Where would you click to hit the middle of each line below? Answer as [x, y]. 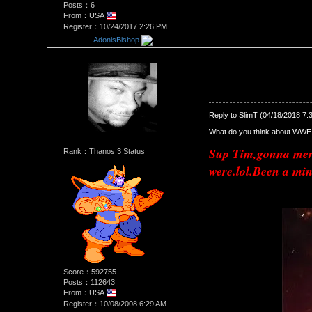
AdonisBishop [116, 39]
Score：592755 [89, 272]
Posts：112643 [89, 282]
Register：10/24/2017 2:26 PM [115, 27]
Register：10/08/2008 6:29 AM [115, 304]
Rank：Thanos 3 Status [104, 151]
